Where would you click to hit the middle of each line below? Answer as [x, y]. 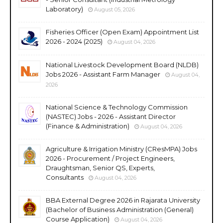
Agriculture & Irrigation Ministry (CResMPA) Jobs [121, 149]
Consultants [65, 177]
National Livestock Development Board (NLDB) [122, 64]
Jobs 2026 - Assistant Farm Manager [103, 74]
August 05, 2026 [114, 9]
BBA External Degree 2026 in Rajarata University [123, 200]
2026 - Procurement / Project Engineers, [110, 158]
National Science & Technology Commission [117, 107]
